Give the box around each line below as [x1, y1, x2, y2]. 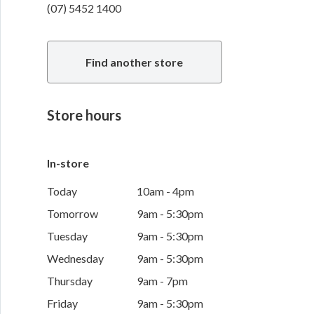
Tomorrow [46, 207, 98, 221]
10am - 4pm [136, 184, 194, 198]
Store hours [46, 107, 121, 124]
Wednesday [46, 252, 104, 266]
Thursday [46, 274, 93, 288]
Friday [46, 296, 78, 310]
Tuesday [46, 229, 88, 243]
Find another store [86, 55, 184, 69]
